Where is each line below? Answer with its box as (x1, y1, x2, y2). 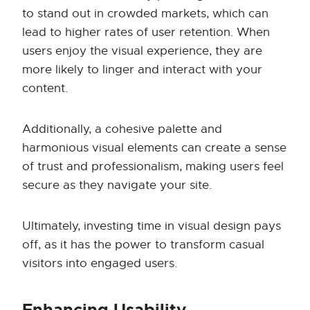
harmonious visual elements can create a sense (22, 140, 286, 156)
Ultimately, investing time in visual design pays (22, 219, 281, 234)
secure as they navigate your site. (22, 178, 212, 193)
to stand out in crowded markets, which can (22, 6, 268, 21)
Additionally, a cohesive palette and (22, 122, 222, 137)
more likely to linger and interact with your (22, 62, 262, 77)
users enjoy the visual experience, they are (22, 44, 262, 59)
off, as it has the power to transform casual (22, 237, 264, 253)
